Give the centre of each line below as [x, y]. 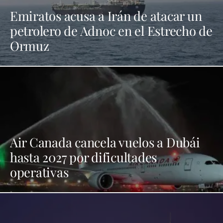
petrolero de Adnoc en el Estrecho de [111, 30]
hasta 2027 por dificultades [84, 157]
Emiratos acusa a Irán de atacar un [106, 15]
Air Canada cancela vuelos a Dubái [105, 142]
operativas [39, 171]
